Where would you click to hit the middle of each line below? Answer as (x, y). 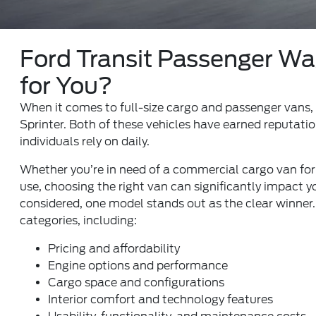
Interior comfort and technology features (161, 299)
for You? (67, 86)
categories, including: (79, 220)
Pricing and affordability (114, 249)
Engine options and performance (138, 266)
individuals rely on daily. (85, 141)
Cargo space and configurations (136, 282)
